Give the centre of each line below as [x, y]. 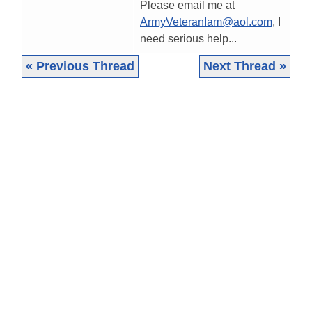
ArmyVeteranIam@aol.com [206, 22]
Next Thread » [245, 67]
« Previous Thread [80, 67]
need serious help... [188, 39]
